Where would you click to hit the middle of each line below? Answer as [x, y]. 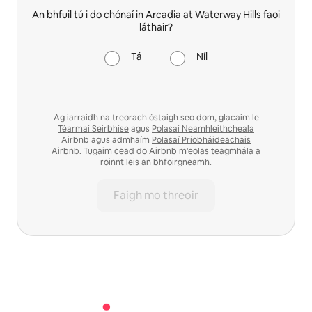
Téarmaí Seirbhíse [93, 128]
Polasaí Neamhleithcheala [203, 128]
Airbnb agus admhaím [107, 140]
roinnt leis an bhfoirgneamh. [156, 162]
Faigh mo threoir [156, 195]
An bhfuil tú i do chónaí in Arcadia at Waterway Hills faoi [156, 14]
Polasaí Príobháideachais [201, 140]
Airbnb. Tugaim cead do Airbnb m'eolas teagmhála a [156, 151]
